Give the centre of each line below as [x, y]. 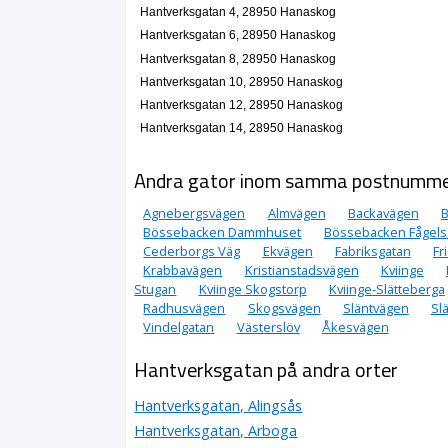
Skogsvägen [284, 307]
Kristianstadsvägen [301, 269]
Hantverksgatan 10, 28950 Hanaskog [241, 81]
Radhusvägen [184, 307]
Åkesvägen [355, 326]
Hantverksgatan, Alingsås [218, 405]
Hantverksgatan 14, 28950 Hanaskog [241, 128]
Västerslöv [268, 326]
